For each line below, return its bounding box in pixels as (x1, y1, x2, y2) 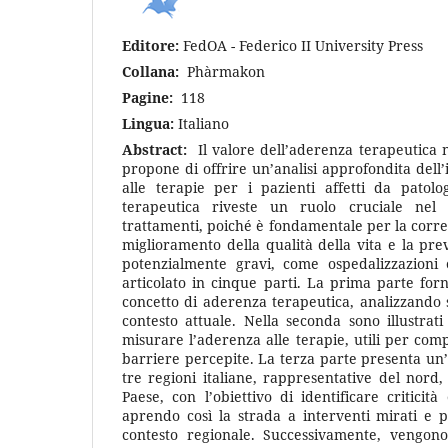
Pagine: (122, 87, 173, 107)
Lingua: (122, 113, 174, 133)
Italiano (174, 113, 229, 133)
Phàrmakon (183, 61, 265, 81)
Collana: (122, 61, 183, 81)
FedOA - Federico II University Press (179, 35, 423, 55)
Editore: (122, 35, 179, 55)
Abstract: (122, 139, 198, 159)
